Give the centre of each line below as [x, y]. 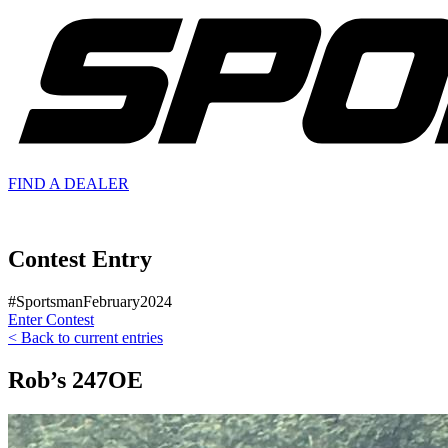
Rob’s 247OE [75, 380]
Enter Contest [51, 320]
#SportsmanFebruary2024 [90, 302]
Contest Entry [80, 259]
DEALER [96, 183]
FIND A [36, 183]
